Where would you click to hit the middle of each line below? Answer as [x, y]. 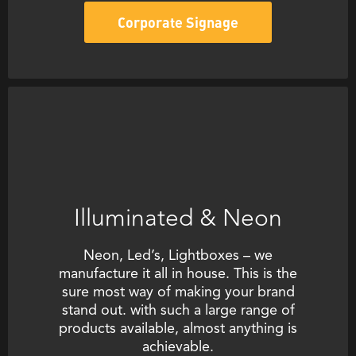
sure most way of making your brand [178, 293]
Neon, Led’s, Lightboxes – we [178, 256]
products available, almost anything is [178, 329]
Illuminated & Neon [178, 219]
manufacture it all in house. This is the [178, 275]
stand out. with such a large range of [178, 311]
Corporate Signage [178, 23]
